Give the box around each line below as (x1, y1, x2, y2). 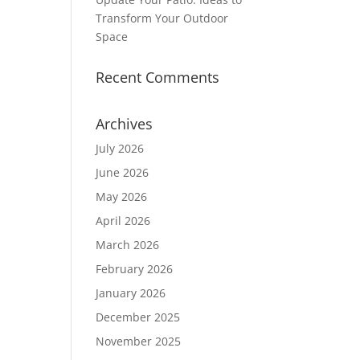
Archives (96, 114, 153, 133)
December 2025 (96, 309, 181, 325)
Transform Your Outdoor (96, 10, 229, 26)
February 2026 (96, 261, 174, 276)
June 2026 (96, 165, 149, 180)
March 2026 (96, 237, 160, 252)
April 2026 (96, 213, 151, 228)
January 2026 (96, 285, 166, 301)
